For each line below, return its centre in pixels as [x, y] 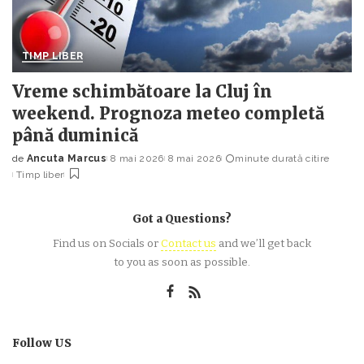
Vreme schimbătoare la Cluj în [142, 92]
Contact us [188, 244]
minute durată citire [282, 159]
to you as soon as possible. [182, 262]
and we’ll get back [264, 244]
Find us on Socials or [107, 244]
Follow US [42, 344]
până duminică [75, 136]
